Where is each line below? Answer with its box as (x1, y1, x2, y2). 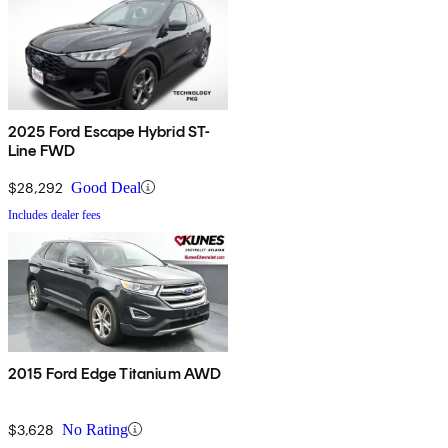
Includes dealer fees (8, 207, 101, 222)
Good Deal (71, 178, 141, 196)
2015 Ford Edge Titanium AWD (8, 363, 222, 383)
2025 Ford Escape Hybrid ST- (8, 121, 211, 141)
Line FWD (8, 140, 76, 160)
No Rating (62, 420, 128, 438)
